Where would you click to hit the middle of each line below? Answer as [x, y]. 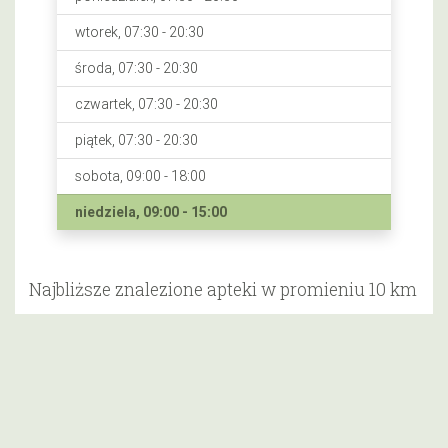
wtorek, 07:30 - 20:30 [139, 32]
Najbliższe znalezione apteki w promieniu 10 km [223, 289]
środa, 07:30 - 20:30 [136, 68]
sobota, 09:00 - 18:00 [140, 176]
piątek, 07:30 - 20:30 [136, 140]
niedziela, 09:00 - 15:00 [150, 212]
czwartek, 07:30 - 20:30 [146, 104]
